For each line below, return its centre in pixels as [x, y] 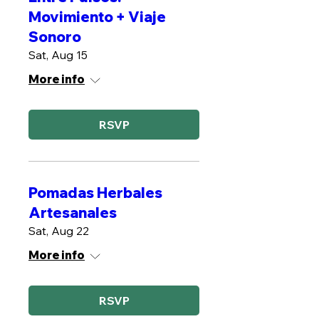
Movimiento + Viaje [97, 17]
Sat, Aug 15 [58, 55]
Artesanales [73, 213]
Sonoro [55, 37]
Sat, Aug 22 [59, 231]
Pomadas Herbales [95, 193]
